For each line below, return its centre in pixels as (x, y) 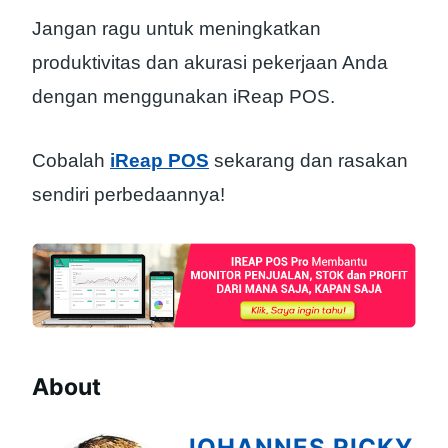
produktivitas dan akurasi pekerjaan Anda (210, 62)
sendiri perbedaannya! (128, 195)
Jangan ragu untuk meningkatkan (176, 28)
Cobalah (71, 161)
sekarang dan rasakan (308, 161)
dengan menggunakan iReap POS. (183, 96)
